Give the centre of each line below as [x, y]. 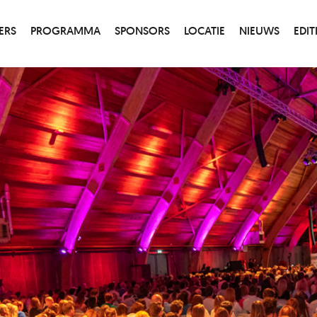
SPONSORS [142, 31]
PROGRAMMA [65, 31]
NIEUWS [259, 31]
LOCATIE [204, 31]
